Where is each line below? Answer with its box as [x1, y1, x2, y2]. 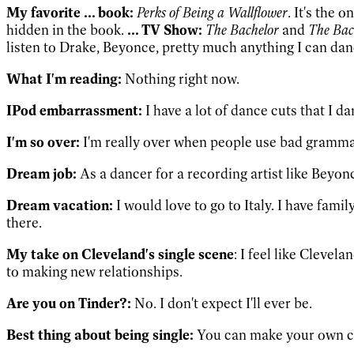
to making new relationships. [6, 262, 183, 281]
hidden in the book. [6, 21, 124, 39]
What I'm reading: [6, 70, 122, 88]
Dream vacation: [6, 196, 113, 214]
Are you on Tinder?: [6, 294, 131, 312]
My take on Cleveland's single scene [6, 245, 234, 263]
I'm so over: [6, 133, 80, 151]
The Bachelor [205, 21, 279, 39]
